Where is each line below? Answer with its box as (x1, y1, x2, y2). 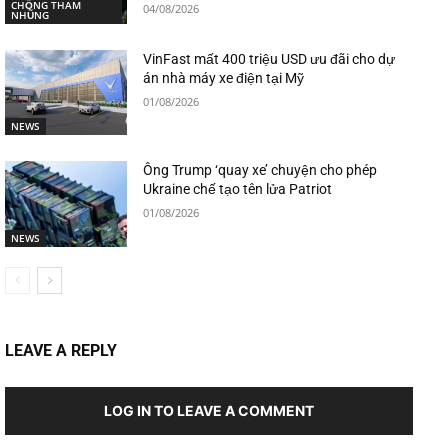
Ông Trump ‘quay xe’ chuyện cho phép (143, 162, 378, 179)
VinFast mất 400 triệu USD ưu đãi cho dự (143, 50, 396, 67)
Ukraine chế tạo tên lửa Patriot (143, 181, 333, 198)
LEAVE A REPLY (5, 341, 117, 361)
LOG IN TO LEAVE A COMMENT (104, 402, 314, 420)
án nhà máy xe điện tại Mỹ (143, 69, 305, 86)
